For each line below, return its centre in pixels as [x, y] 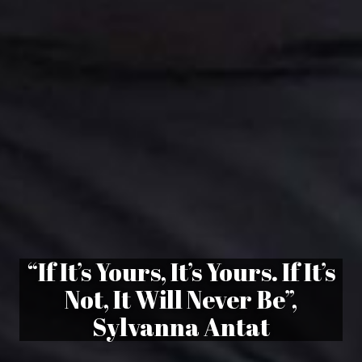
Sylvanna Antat [181, 326]
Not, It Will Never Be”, [181, 299]
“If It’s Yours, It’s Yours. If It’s [181, 271]
